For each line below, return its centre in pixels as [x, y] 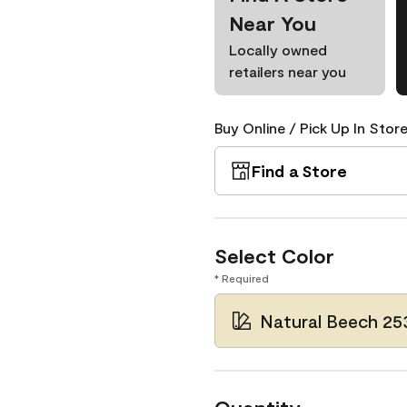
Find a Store [299, 171]
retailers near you [288, 71]
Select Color [274, 255]
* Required [242, 278]
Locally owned [278, 50]
